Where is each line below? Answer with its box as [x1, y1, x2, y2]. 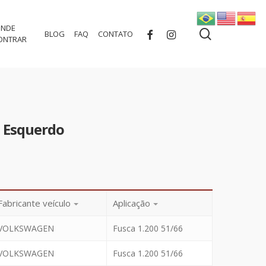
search [211, 25, 248, 42]
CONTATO [97, 28, 133, 39]
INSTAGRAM [160, 27, 202, 39]
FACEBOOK [138, 27, 177, 39]
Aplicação [112, 197, 150, 210]
